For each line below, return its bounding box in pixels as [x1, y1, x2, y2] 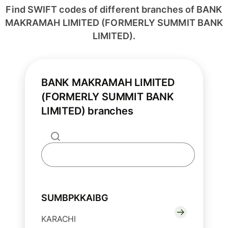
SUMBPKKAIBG [41, 192, 108, 204]
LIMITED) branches [41, 105, 133, 118]
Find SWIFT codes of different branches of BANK [6, 4, 222, 15]
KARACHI [41, 214, 76, 224]
